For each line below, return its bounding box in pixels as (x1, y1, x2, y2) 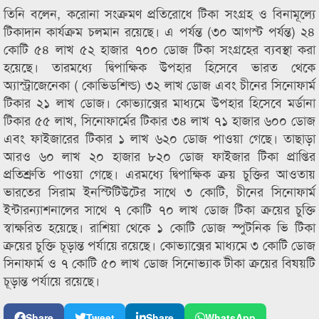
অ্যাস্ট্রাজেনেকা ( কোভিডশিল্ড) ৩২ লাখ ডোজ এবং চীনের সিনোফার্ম (4, 75, 315, 93)
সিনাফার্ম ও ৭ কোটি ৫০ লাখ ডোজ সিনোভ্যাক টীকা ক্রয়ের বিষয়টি (4, 253, 315, 271)
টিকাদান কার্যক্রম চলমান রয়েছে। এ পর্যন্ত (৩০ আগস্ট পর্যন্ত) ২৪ (4, 21, 315, 40)
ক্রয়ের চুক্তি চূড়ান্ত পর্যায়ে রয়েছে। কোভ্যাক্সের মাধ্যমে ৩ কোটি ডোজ (4, 235, 315, 253)
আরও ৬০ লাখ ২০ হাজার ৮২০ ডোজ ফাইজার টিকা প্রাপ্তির (4, 146, 315, 164)
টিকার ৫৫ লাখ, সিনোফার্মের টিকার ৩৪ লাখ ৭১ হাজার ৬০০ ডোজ (4, 110, 315, 129)
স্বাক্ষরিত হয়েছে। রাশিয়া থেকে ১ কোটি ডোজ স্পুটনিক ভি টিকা (4, 217, 315, 236)
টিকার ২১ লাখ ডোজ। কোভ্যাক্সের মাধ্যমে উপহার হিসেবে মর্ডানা (4, 93, 315, 111)
